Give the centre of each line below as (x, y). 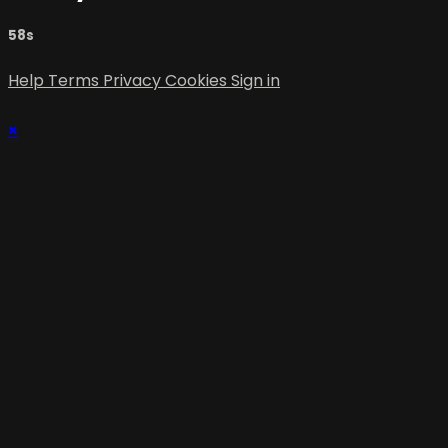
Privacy (134, 81)
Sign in (255, 81)
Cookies (198, 81)
